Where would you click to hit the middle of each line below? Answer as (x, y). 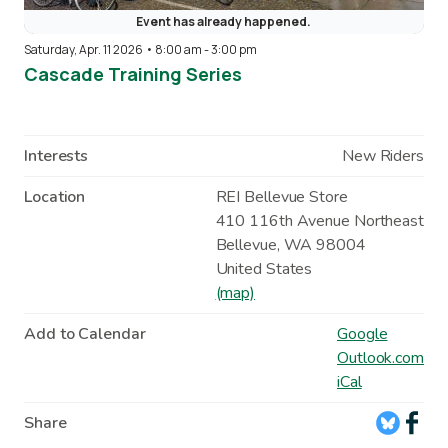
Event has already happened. (224, 21)
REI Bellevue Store (281, 196)
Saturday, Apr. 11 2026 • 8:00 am (113, 49)
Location (55, 196)
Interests (56, 155)
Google (362, 333)
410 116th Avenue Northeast (319, 220)
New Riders (382, 155)
